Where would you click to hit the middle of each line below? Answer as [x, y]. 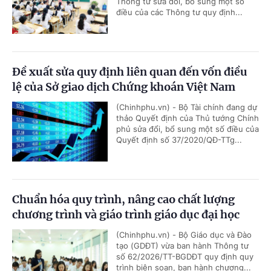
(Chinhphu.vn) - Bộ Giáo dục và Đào [184, 235]
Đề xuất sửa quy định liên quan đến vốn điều [130, 72]
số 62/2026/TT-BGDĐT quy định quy [185, 256]
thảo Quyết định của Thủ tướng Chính [188, 118]
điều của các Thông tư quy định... [179, 12]
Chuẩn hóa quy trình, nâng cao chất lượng [123, 199]
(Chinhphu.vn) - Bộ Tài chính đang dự [187, 107]
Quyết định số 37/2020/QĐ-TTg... [179, 140]
